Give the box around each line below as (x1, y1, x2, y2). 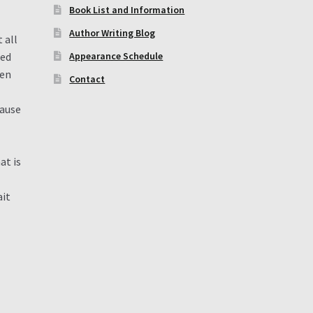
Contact (69, 73, 105, 85)
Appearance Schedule (69, 50, 163, 62)
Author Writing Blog (69, 27, 156, 39)
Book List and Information (69, 3, 185, 16)
